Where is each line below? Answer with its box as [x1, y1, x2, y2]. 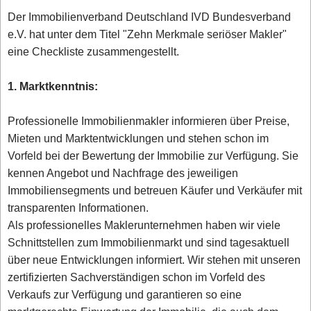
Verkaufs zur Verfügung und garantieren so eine [8, 287, 242, 303]
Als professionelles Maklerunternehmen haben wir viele [8, 217, 281, 234]
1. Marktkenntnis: [8, 78, 99, 95]
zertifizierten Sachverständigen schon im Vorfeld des [8, 269, 266, 286]
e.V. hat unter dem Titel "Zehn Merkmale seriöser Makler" [8, 26, 287, 43]
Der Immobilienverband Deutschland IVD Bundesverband [8, 9, 292, 26]
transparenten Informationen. [8, 200, 149, 217]
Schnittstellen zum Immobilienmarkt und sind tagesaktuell [8, 235, 290, 251]
